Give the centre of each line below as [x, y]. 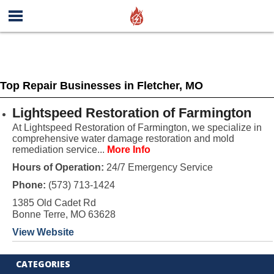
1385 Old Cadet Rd [54, 203]
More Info [128, 150]
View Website [43, 232]
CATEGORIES [43, 264]
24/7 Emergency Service [158, 167]
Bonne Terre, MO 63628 [64, 214]
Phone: [30, 185]
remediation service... [59, 150]
